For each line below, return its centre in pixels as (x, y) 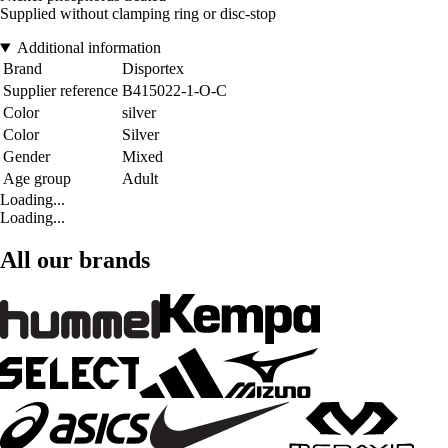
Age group (37, 179)
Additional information (88, 48)
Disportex (153, 69)
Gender (26, 157)
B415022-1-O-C (174, 91)
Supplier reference (60, 91)
